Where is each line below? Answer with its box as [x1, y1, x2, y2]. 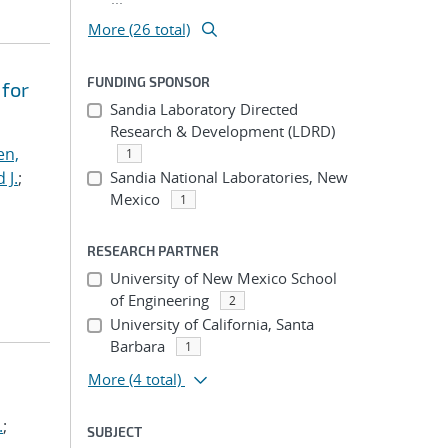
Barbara [109, 336, 165, 356]
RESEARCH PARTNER [87, 242, 219, 259]
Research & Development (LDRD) [109, 121, 335, 141]
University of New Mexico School [109, 268, 337, 288]
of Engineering [109, 290, 209, 310]
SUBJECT [87, 423, 142, 440]
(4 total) [129, 369, 181, 389]
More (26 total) [88, 19, 190, 39]
